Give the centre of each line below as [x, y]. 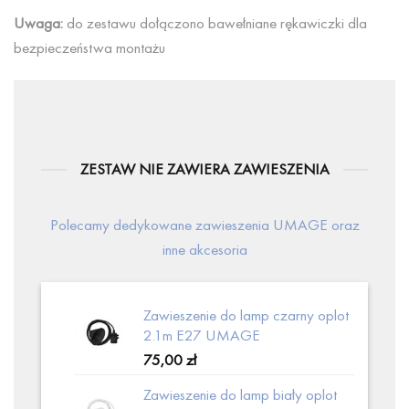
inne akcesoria [204, 250]
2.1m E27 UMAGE [202, 336]
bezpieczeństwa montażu [89, 48]
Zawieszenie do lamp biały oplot [241, 395]
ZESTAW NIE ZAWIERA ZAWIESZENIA [204, 169]
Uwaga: [38, 23]
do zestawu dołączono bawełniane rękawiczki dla [215, 23]
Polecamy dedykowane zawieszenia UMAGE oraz [204, 225]
